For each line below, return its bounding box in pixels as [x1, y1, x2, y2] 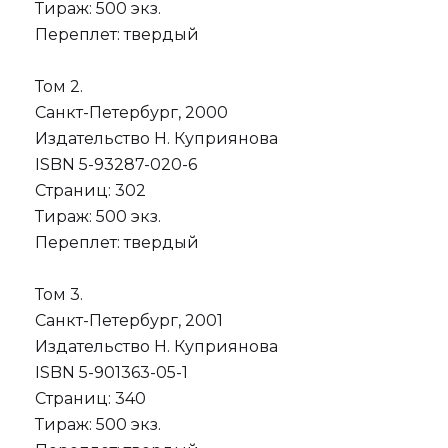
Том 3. [35, 285, 83, 304]
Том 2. [35, 77, 83, 96]
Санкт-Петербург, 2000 [35, 103, 228, 122]
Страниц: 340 [35, 389, 146, 408]
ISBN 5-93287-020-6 [35, 155, 197, 174]
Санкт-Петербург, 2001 [35, 311, 223, 330]
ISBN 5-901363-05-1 [35, 363, 188, 382]
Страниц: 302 [35, 181, 146, 200]
